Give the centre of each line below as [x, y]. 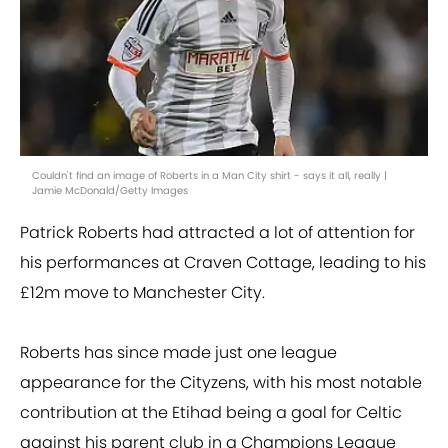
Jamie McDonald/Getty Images [110, 191]
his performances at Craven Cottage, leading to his [223, 263]
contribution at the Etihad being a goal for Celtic [211, 413]
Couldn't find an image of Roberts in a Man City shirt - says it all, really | [209, 176]
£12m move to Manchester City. [142, 293]
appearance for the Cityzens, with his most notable [221, 383]
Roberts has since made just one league [178, 353]
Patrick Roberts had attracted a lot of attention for [217, 233]
